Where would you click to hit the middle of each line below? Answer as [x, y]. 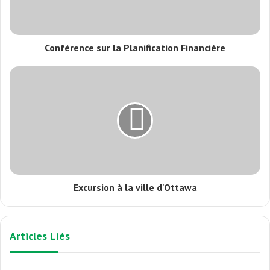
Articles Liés [40, 236]
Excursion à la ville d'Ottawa [135, 187]
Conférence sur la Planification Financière [135, 48]
